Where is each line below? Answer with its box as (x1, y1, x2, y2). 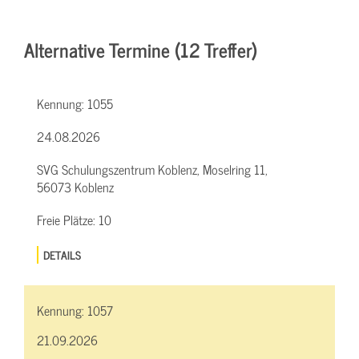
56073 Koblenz (37, 176, 114, 198)
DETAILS (43, 245, 82, 264)
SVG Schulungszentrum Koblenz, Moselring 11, (37, 159, 268, 180)
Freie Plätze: (37, 209, 99, 231)
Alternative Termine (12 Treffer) (24, 34, 257, 66)
